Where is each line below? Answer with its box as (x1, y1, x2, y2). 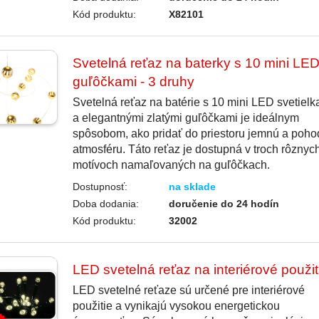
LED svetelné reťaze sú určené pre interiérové (72, 284, 305, 297)
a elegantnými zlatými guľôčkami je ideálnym (72, 112, 299, 125)
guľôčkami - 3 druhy (72, 74, 194, 90)
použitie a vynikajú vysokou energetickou (72, 300, 280, 313)
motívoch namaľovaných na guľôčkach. (72, 159, 270, 172)
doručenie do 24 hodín (169, 198, 280, 210)
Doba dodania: (72, 198, 139, 210)
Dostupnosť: (72, 181, 127, 193)
